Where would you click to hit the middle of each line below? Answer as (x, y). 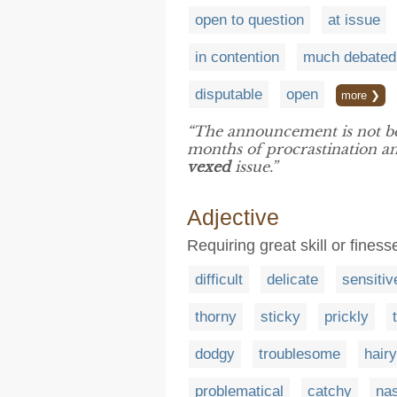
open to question (249, 19)
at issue (354, 19)
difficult (219, 279)
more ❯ (361, 95)
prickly (346, 316)
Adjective (233, 217)
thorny (216, 316)
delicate (292, 279)
